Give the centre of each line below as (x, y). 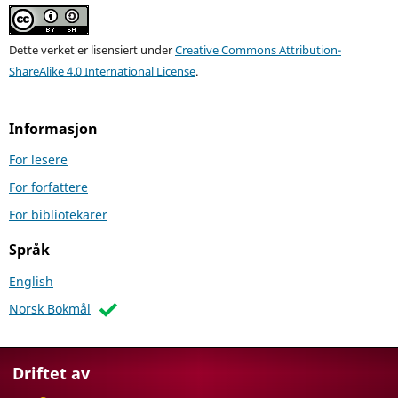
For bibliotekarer (58, 215)
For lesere (38, 160)
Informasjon (53, 128)
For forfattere (48, 187)
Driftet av (51, 374)
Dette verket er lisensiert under (92, 50)
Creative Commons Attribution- (258, 50)
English (31, 282)
